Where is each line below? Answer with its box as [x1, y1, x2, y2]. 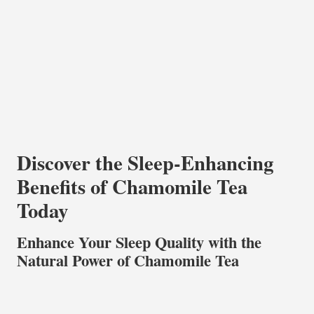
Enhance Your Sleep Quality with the [17, 230, 261, 254]
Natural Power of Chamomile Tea [17, 248, 239, 272]
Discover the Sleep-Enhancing [17, 147, 273, 177]
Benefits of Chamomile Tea [17, 171, 247, 201]
